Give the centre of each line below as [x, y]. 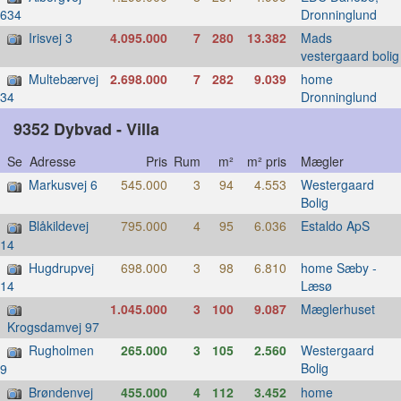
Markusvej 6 [63, 185]
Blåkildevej [59, 226]
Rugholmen [61, 350]
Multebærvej [64, 79]
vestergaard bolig [350, 56]
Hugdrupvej [61, 267]
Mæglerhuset [337, 309]
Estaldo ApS [335, 226]
